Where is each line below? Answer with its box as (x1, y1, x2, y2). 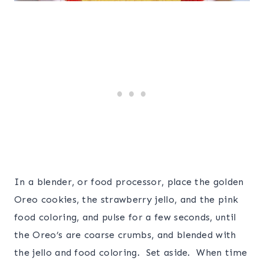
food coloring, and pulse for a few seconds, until (14, 212, 236, 223)
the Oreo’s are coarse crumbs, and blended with (14, 229, 236, 241)
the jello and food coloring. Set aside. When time (14, 247, 247, 259)
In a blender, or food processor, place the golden (14, 176, 244, 188)
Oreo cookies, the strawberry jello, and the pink (14, 194, 239, 206)
